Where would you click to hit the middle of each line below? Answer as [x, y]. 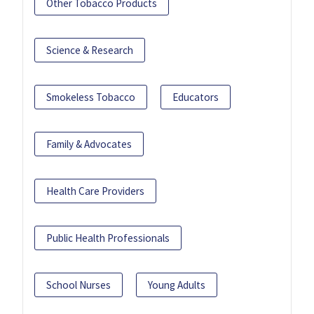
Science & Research [90, 50]
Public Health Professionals [108, 238]
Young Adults [177, 285]
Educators [196, 97]
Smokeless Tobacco [91, 97]
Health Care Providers [95, 191]
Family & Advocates [89, 144]
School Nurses [78, 285]
